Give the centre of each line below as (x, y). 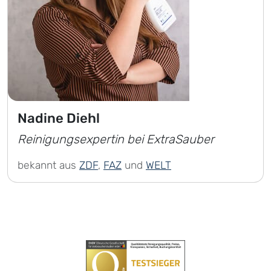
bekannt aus (48, 165)
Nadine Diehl (59, 119)
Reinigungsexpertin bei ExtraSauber (116, 139)
